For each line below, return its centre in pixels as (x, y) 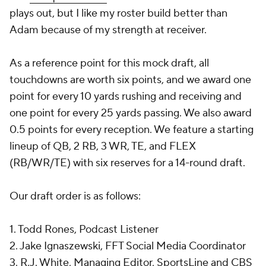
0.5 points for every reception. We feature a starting (132, 130)
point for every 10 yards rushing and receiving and (126, 96)
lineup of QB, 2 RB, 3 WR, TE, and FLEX (102, 146)
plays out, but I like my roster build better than (118, 13)
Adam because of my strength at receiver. (108, 30)
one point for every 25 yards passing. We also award (131, 113)
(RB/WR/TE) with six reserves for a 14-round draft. (127, 163)
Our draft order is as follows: (75, 196)
